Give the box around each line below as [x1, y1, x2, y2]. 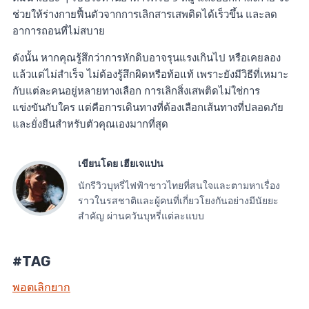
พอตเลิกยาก [12, 279, 70, 294]
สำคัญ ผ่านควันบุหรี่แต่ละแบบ [78, 209, 204, 222]
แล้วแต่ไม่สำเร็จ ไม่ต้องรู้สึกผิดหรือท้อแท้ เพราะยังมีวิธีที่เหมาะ [12, 67, 288, 81]
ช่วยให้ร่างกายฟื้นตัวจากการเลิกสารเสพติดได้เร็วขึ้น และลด [12, 7, 277, 21]
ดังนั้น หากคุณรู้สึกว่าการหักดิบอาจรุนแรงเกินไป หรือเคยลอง [12, 50, 281, 64]
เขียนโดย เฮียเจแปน [78, 157, 163, 170]
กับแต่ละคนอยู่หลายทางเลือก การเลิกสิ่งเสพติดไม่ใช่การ [12, 83, 260, 97]
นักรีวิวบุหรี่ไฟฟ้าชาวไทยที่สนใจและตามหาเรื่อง [78, 179, 280, 192]
